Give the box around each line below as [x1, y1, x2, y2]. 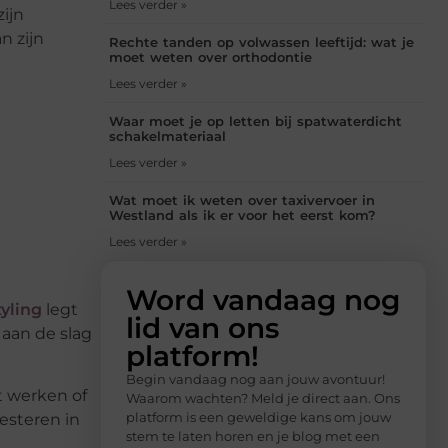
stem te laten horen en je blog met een [126, 428, 380, 445]
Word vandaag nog [126, 283, 400, 318]
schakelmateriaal [109, 128, 226, 145]
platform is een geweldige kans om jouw [126, 409, 391, 426]
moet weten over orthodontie [109, 49, 312, 66]
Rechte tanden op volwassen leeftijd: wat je [109, 34, 414, 51]
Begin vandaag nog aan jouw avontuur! [126, 371, 385, 388]
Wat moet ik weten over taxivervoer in [109, 192, 375, 209]
